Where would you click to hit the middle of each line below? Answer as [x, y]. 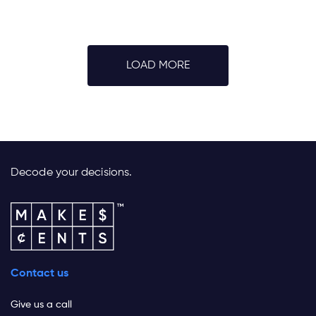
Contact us [39, 274]
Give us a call [41, 305]
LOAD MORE [158, 65]
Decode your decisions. [72, 172]
